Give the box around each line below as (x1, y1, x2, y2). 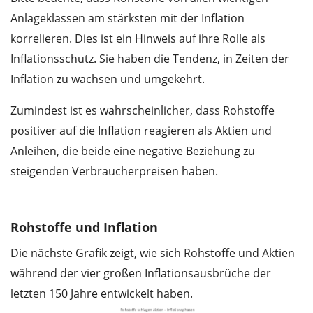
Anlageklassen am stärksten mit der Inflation (10, 10, 245, 27)
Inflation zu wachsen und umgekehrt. (10, 71, 205, 87)
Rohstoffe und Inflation (10, 219, 158, 236)
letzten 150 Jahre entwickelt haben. (10, 286, 193, 302)
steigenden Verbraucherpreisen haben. (10, 163, 218, 180)
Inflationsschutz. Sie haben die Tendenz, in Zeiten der (10, 51, 289, 67)
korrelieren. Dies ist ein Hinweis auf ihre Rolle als (10, 31, 265, 47)
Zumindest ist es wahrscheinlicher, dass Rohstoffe (10, 103, 275, 119)
